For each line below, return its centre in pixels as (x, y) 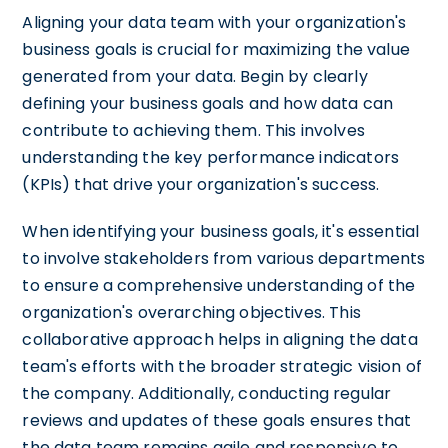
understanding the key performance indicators (210, 157)
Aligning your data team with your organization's (214, 22)
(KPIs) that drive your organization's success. (201, 184)
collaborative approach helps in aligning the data (220, 339)
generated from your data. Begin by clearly (195, 76)
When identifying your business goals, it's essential (221, 231)
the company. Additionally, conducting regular (207, 393)
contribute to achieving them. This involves (193, 130)
